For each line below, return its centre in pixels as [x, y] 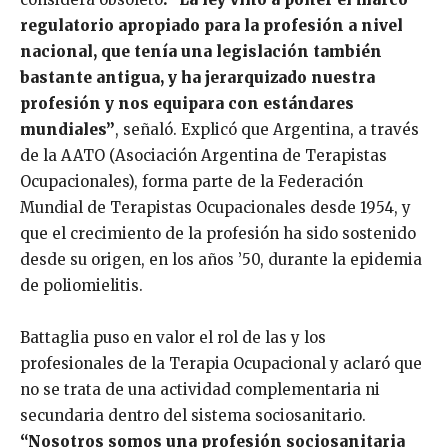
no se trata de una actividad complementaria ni [200, 390]
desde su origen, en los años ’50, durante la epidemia [221, 260]
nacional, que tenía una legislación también [201, 52]
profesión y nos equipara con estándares [187, 104]
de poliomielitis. [81, 286]
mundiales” [67, 130]
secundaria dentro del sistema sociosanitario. [193, 416]
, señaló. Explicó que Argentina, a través [267, 130]
